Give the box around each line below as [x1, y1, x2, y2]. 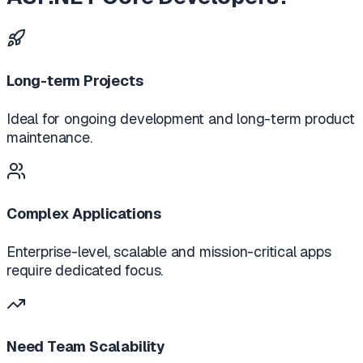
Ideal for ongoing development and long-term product [6, 109, 355, 128]
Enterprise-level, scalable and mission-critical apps [6, 241, 331, 261]
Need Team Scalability [6, 336, 165, 356]
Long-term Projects [6, 70, 143, 90]
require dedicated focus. [6, 260, 164, 280]
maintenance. [6, 127, 92, 147]
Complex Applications [6, 203, 162, 223]
